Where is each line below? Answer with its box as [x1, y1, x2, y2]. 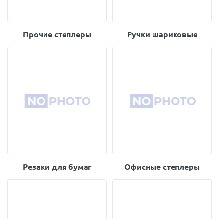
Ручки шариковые [127, 30, 197, 39]
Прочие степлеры [22, 30, 91, 39]
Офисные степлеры [124, 162, 200, 171]
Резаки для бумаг [22, 162, 91, 171]
